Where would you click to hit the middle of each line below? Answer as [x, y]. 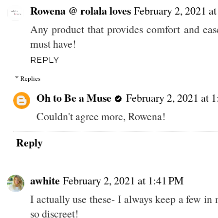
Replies [30, 79]
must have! [53, 43]
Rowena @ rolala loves [80, 10]
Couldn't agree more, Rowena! [101, 116]
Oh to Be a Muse [74, 98]
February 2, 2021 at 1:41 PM [123, 180]
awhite [45, 180]
